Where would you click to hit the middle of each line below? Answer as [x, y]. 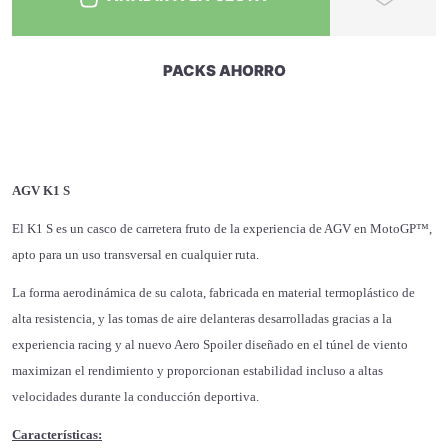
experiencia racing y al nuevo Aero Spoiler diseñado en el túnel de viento [210, 345]
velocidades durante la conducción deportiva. [135, 397]
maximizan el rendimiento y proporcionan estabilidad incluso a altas [197, 371]
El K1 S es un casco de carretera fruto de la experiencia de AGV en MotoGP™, [222, 229]
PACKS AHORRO [224, 71]
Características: [57, 435]
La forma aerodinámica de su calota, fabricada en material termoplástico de [213, 293]
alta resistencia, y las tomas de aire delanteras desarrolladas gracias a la [202, 319]
